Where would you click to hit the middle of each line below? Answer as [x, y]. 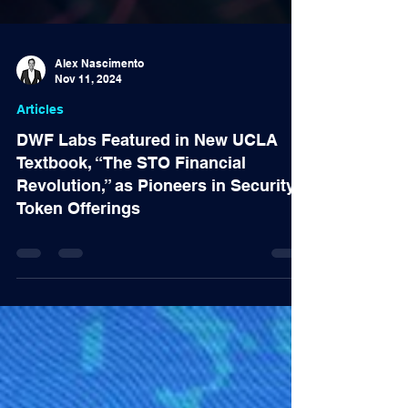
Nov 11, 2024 [88, 119]
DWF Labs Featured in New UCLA [147, 180]
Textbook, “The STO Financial [131, 203]
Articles [40, 149]
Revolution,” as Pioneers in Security [156, 225]
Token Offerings [78, 248]
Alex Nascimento [99, 103]
